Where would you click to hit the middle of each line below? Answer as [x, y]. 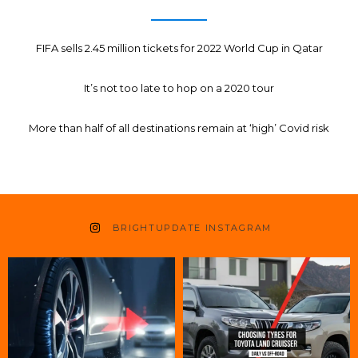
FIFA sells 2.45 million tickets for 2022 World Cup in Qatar [179, 48]
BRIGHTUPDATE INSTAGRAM [192, 227]
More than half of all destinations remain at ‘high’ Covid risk [179, 128]
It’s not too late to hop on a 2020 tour [179, 88]
